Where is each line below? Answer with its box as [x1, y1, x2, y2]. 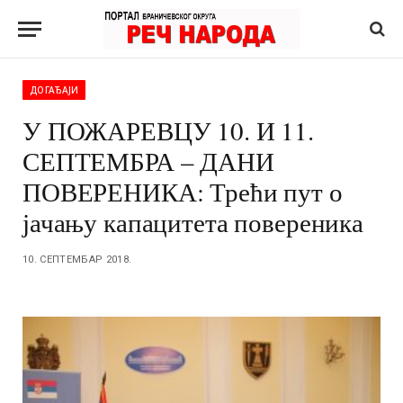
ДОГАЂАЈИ [30, 84, 79, 96]
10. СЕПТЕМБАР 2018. [22, 254, 132, 265]
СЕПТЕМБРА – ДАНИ [22, 143, 274, 178]
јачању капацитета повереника [22, 204, 363, 239]
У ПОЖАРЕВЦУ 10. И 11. [22, 112, 314, 148]
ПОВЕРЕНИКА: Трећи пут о [22, 174, 343, 209]
